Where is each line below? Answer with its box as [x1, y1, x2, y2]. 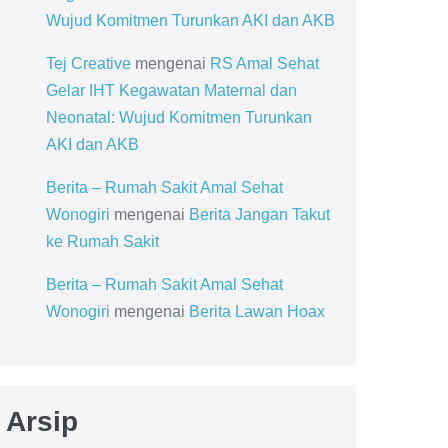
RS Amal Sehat [209, 55, 319, 72]
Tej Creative [45, 55, 131, 72]
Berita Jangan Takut [188, 206, 330, 223]
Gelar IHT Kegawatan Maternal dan [45, 82, 297, 99]
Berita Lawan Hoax [188, 303, 325, 320]
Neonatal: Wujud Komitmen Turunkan [45, 109, 312, 126]
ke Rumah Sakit [45, 233, 159, 250]
